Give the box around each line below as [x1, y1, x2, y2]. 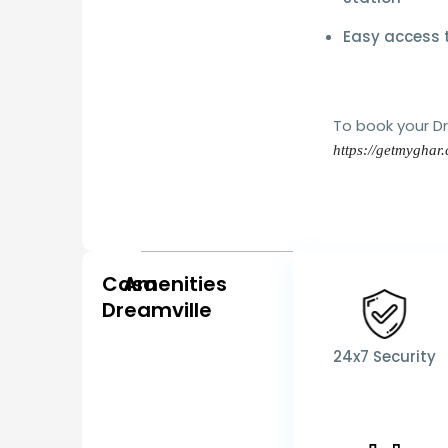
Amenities [123, 270, 228, 299]
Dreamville [102, 296, 212, 325]
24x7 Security [333, 346, 436, 368]
